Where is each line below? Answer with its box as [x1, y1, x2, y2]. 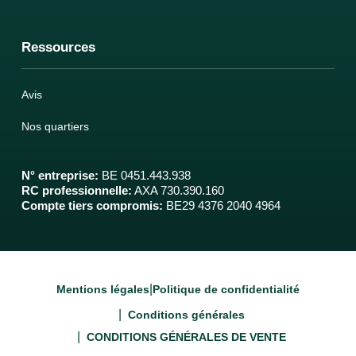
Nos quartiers [21, 119, 90, 133]
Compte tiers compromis [21, 198, 160, 212]
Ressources [21, 40, 96, 56]
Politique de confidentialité [153, 282, 300, 296]
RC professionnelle [21, 183, 129, 197]
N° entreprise [21, 168, 95, 182]
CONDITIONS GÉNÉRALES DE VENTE [86, 330, 286, 343]
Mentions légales [56, 282, 149, 296]
